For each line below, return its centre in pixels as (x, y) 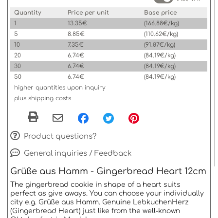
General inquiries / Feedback (77, 154)
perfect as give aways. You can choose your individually (107, 194)
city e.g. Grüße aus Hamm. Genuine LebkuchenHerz (100, 202)
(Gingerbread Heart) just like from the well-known (95, 211)
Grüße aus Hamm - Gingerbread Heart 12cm (108, 172)
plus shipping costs (43, 98)
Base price (160, 13)
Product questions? (59, 136)
